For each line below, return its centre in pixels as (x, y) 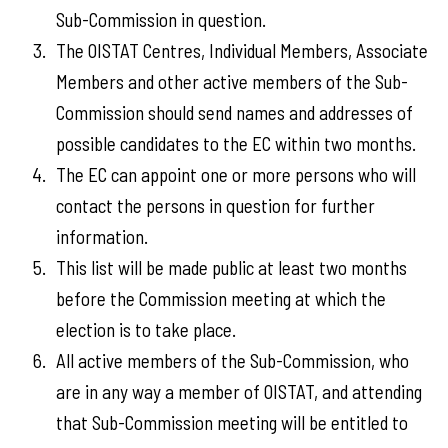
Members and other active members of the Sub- (232, 81)
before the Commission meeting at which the (221, 298)
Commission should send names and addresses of (234, 112)
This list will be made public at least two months (231, 267)
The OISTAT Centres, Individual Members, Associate (242, 50)
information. (102, 236)
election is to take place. (146, 329)
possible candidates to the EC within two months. (236, 143)
